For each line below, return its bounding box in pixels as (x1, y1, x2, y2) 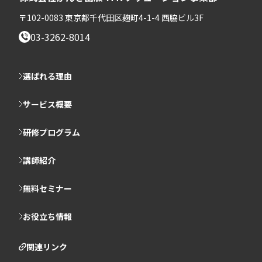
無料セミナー (23, 182, 72, 195)
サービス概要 (23, 98, 72, 111)
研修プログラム (23, 126, 80, 139)
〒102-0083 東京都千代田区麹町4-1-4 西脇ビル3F (19, 12, 204, 24)
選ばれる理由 (23, 70, 72, 82)
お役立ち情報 (23, 211, 72, 223)
